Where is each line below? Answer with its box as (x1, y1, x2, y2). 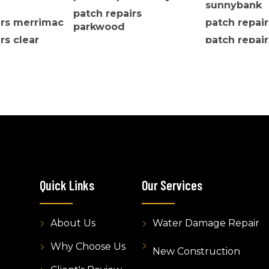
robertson (205, 47, 256, 59)
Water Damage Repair (153, 217, 259, 229)
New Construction (153, 246, 240, 258)
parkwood (73, 21, 125, 33)
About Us (50, 217, 95, 229)
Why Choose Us (50, 241, 125, 253)
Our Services (142, 177, 202, 193)
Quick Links (40, 177, 94, 193)
